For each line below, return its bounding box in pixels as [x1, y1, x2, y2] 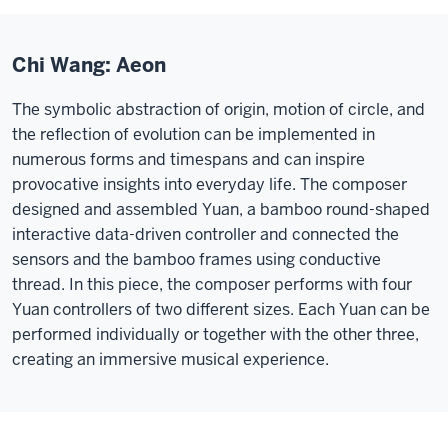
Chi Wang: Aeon [12, 52, 166, 78]
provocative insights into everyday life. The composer [12, 174, 407, 195]
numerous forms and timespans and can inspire [12, 149, 365, 170]
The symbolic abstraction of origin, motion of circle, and [12, 99, 425, 120]
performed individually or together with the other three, [12, 324, 419, 345]
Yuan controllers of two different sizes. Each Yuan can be [12, 299, 430, 320]
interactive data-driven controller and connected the [12, 224, 399, 245]
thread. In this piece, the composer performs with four [12, 274, 412, 295]
